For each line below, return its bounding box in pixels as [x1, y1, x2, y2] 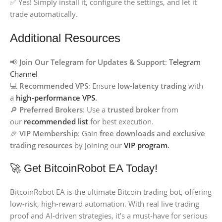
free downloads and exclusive [100, 128, 205, 138]
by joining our [72, 140, 122, 150]
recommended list [24, 116, 88, 126]
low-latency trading [117, 80, 186, 91]
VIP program [124, 140, 167, 150]
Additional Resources [10, 31, 120, 45]
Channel [10, 68, 38, 79]
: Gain [78, 128, 100, 138]
